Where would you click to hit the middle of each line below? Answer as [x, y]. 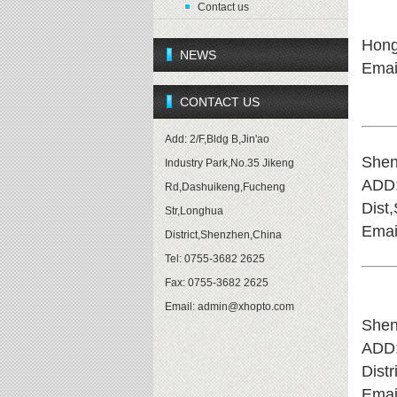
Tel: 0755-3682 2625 [214, 259]
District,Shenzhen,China [223, 235]
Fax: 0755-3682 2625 [216, 283]
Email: [181, 307]
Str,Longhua [194, 211]
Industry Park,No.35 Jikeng [229, 163]
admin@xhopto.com [245, 307]
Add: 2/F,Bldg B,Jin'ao [217, 139]
